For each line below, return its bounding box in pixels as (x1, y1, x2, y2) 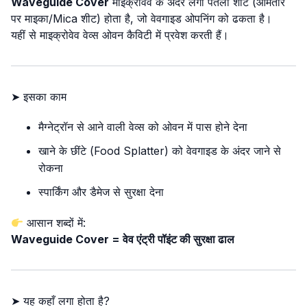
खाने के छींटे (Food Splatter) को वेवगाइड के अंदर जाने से (38, 144, 281, 158)
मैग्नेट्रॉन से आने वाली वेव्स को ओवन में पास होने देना (38, 120, 247, 134)
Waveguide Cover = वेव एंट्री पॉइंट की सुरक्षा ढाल (11, 232, 234, 246)
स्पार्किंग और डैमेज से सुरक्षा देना (38, 185, 164, 199)
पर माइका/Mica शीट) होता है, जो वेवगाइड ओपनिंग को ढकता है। (11, 12, 272, 25)
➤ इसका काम (11, 90, 66, 103)
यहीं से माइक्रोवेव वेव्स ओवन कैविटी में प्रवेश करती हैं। (11, 28, 229, 42)
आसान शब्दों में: (23, 216, 86, 230)
